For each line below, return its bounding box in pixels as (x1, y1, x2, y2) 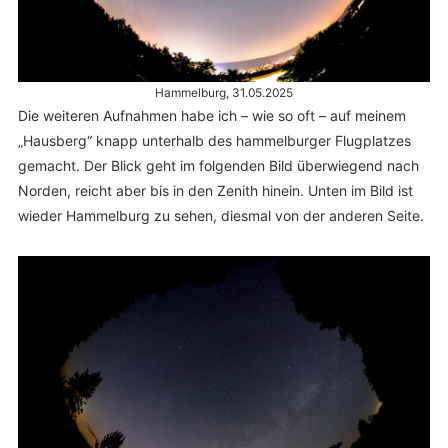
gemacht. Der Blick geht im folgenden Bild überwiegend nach (17, 156, 419, 174)
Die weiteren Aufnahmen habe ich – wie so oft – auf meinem (17, 106, 406, 124)
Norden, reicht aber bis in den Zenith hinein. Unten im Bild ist (17, 181, 413, 199)
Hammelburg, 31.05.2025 (155, 84, 293, 100)
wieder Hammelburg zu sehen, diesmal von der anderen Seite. (17, 206, 424, 224)
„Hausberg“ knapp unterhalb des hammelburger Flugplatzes (17, 131, 411, 149)
